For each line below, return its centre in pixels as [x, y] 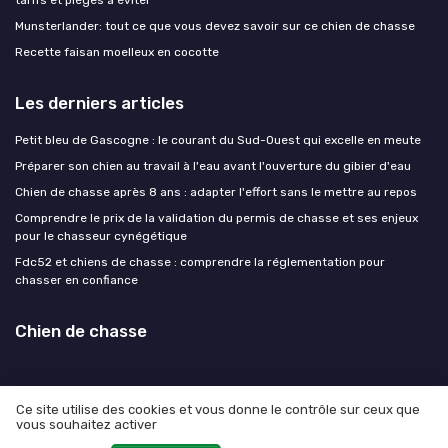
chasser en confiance [76, 279]
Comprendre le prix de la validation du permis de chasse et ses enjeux [216, 217]
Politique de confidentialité [290, 431]
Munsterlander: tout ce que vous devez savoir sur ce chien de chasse [215, 25]
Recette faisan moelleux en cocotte [117, 51]
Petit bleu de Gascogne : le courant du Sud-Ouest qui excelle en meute [218, 139]
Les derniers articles [99, 102]
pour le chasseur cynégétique [101, 235]
